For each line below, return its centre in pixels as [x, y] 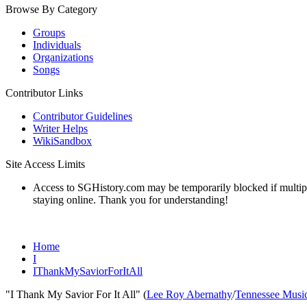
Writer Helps [60, 128]
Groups [49, 33]
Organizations [63, 57]
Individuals [57, 45]
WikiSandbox [62, 141]
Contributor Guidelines [83, 116]
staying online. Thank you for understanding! [131, 200]
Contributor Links [44, 93]
